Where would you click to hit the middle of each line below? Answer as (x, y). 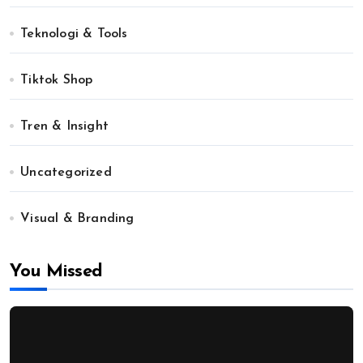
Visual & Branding (77, 219)
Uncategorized (66, 173)
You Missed (56, 272)
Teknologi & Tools (74, 34)
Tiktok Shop (57, 81)
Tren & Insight (65, 127)
